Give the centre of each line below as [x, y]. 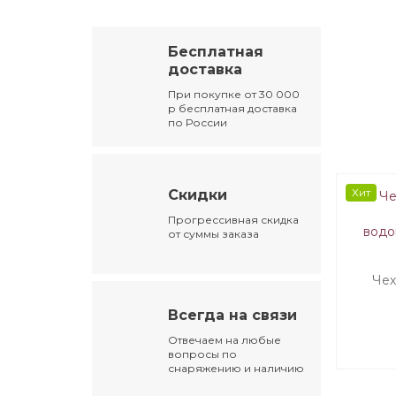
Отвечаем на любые [225, 340]
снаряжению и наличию [236, 369]
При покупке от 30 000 [234, 95]
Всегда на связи [233, 316]
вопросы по [203, 354]
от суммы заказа [214, 234]
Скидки [198, 195]
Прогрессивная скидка [234, 220]
